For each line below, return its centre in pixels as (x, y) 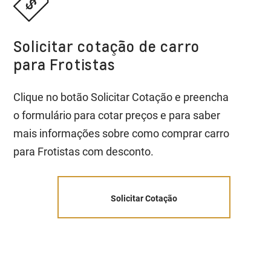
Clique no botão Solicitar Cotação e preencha (121, 97)
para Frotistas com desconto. (84, 151)
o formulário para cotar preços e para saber (117, 115)
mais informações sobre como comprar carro (122, 133)
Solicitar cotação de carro (107, 46)
